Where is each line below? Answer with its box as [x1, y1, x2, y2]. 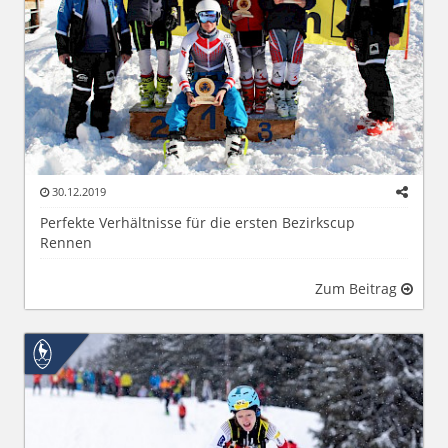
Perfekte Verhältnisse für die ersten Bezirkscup [40, 213, 355, 233]
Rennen [40, 233, 92, 253]
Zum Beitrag [315, 279, 401, 299]
